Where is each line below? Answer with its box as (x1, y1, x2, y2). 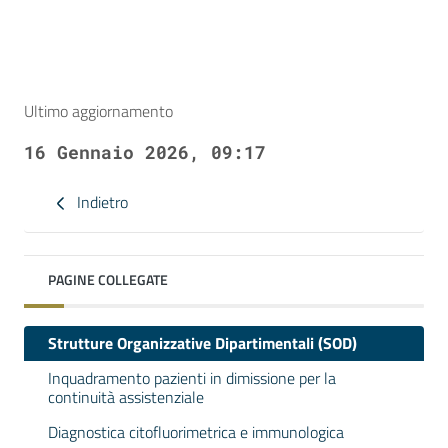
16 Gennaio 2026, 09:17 (24, 140, 266, 164)
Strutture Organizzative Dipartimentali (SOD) (48, 331, 357, 355)
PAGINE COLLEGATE (48, 269, 168, 290)
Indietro (73, 189, 128, 214)
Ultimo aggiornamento (24, 99, 173, 123)
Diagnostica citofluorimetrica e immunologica (48, 420, 344, 444)
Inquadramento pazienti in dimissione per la (48, 366, 336, 390)
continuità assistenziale (48, 385, 204, 409)
